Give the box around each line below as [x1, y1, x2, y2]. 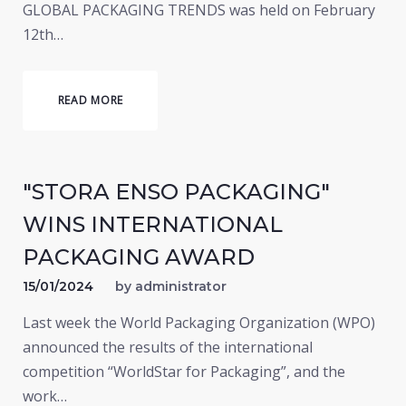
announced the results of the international [23, 337, 313, 357]
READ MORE [57, 92, 123, 108]
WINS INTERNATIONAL [23, 211, 283, 237]
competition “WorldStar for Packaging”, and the [23, 362, 345, 382]
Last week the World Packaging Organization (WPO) [23, 313, 375, 333]
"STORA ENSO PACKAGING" [23, 179, 330, 205]
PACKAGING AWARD [23, 244, 255, 270]
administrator [135, 278, 227, 295]
